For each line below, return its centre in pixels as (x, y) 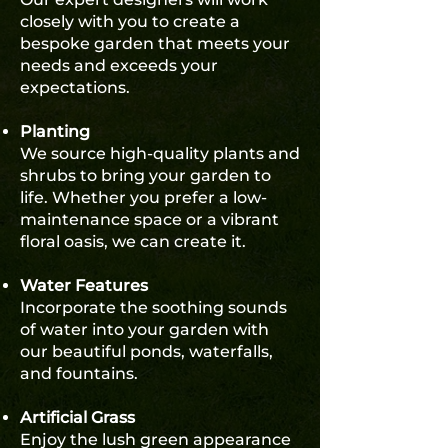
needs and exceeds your (119, 65)
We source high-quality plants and (160, 153)
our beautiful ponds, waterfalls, (146, 351)
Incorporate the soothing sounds (153, 307)
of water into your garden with (144, 329)
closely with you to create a (130, 21)
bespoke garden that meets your (155, 43)
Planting (55, 131)
